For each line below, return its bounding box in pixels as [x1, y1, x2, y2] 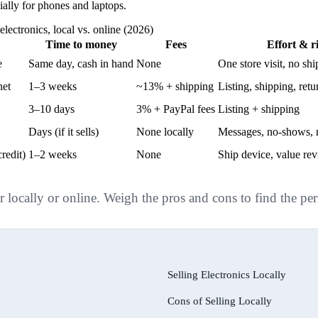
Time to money [45, 38, 117, 50]
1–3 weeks [28, 79, 77, 92]
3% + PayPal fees [136, 102, 215, 115]
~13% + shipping [136, 79, 214, 92]
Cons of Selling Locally [168, 295, 272, 307]
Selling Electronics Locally [168, 268, 286, 280]
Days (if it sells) [28, 125, 99, 138]
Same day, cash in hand [28, 57, 133, 70]
